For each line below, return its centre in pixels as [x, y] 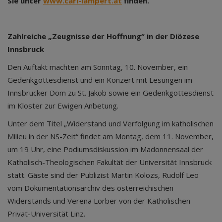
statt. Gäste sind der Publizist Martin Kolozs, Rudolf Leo [103, 175]
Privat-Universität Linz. [46, 214]
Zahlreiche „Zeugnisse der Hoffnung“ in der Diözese [103, 36]
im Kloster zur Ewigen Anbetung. [63, 106]
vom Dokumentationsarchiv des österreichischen [90, 188]
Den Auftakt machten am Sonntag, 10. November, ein [98, 67]
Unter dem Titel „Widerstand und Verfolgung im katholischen [111, 123]
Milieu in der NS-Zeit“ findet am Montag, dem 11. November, [111, 136]
